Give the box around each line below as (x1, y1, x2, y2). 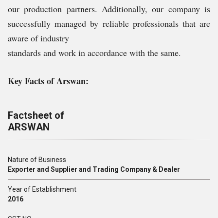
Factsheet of (8, 109, 64, 121)
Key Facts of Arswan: (8, 74, 89, 87)
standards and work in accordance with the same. (8, 47, 181, 58)
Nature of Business (8, 156, 66, 163)
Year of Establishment (8, 185, 76, 193)
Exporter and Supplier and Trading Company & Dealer (8, 165, 180, 173)
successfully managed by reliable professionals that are (8, 18, 210, 29)
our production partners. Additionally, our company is (8, 3, 210, 15)
